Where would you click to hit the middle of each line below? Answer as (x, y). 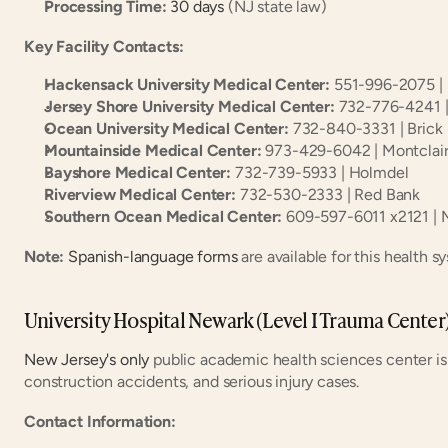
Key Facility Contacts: (104, 46)
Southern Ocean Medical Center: (163, 216)
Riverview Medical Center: (140, 194)
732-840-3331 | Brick (365, 128)
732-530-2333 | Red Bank (328, 194)
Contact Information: (100, 421)
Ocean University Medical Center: (166, 128)
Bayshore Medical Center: (138, 172)
